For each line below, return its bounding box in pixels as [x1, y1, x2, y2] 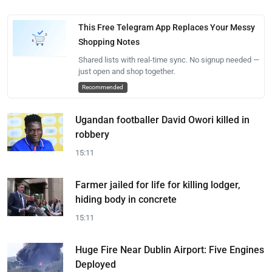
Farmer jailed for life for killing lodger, [75, 179, 240, 191]
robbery [75, 129, 109, 140]
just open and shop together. [78, 67, 175, 76]
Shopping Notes [78, 37, 140, 47]
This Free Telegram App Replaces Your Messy [78, 22, 255, 32]
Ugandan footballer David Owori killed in [75, 114, 250, 126]
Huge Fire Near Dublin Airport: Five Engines [75, 244, 264, 256]
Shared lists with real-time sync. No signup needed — [78, 55, 259, 64]
